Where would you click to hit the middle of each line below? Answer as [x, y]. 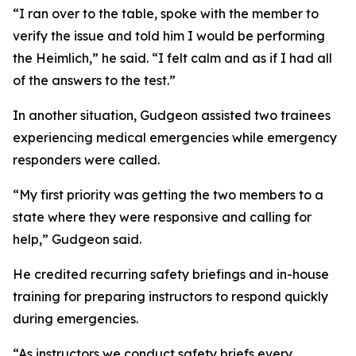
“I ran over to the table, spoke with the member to [166, 14]
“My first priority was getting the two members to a [168, 195]
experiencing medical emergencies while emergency [175, 137]
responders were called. [86, 160]
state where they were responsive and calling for [162, 217]
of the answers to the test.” [94, 80]
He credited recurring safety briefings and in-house [171, 274]
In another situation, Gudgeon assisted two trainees [172, 115]
